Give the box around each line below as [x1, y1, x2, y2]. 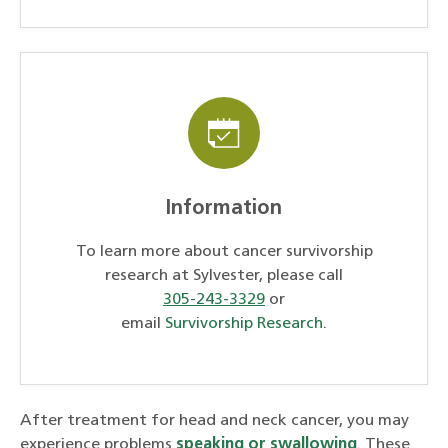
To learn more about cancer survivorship [75, 244, 373, 261]
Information [166, 198, 282, 219]
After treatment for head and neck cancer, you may [20, 413, 409, 430]
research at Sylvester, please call [105, 268, 343, 285]
